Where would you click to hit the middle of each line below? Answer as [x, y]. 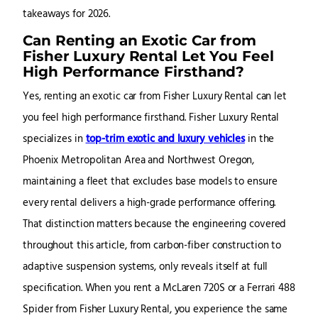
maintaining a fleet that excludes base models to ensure [150, 182]
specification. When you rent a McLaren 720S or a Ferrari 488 [159, 289]
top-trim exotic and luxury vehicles [165, 140]
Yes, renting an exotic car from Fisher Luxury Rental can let [155, 97]
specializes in [54, 140]
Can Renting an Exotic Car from [139, 40]
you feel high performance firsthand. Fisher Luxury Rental [151, 119]
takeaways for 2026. [67, 15]
